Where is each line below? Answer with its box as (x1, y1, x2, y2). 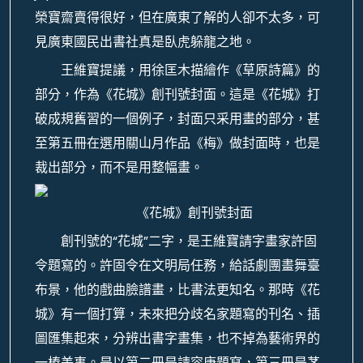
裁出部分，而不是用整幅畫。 (35, 158, 203, 177)
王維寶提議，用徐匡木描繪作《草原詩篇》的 (61, 61, 320, 79)
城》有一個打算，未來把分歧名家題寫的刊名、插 (35, 305, 320, 323)
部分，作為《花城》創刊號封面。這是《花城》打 (35, 85, 320, 104)
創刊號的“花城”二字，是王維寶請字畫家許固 (61, 232, 317, 250)
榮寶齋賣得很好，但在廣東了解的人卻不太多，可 (35, 8, 320, 27)
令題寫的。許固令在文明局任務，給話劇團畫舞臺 (35, 256, 320, 275)
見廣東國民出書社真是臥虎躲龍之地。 (35, 32, 255, 51)
